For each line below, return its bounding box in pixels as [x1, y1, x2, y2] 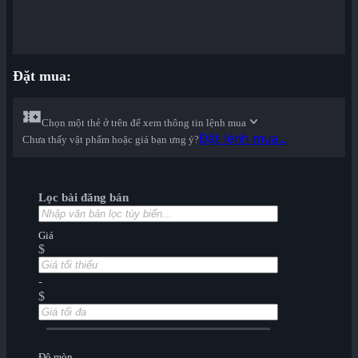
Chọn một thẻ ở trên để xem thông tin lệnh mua [42, 117, 246, 129]
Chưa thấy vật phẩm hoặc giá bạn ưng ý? [22, 133, 199, 146]
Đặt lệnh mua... [199, 130, 286, 147]
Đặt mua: [13, 68, 71, 85]
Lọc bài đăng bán [38, 191, 129, 205]
